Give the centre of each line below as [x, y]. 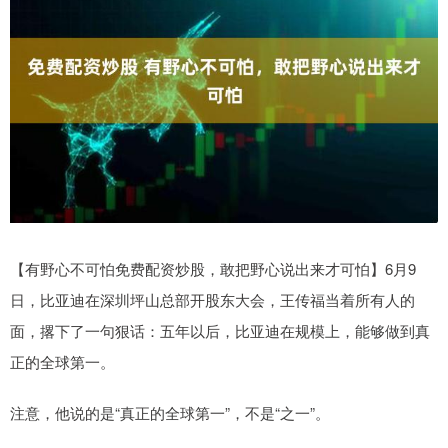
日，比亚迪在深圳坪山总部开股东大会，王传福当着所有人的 [212, 300]
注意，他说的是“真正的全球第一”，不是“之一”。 [170, 413]
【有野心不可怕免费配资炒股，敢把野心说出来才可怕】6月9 [213, 269]
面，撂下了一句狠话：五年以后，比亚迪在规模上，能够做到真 [220, 331]
